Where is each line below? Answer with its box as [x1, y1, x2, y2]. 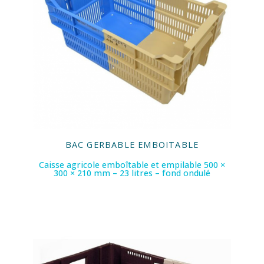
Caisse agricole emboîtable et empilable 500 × [39, 159, 225, 171]
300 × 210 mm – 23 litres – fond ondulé [54, 167, 210, 179]
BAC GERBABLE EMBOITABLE [65, 139, 199, 151]
